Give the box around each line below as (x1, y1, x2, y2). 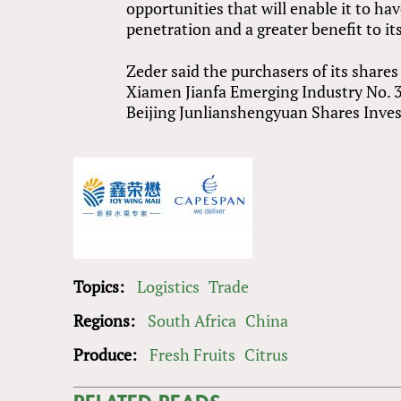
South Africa (148, 310, 236, 332)
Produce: (73, 344, 141, 366)
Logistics (137, 276, 200, 298)
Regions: (73, 310, 139, 332)
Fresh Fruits (149, 344, 235, 366)
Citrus (244, 344, 288, 366)
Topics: (73, 276, 128, 298)
